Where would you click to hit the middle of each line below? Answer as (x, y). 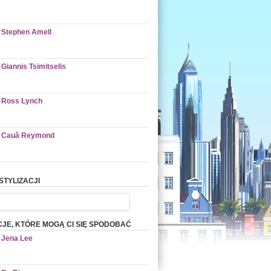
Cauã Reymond (28, 135)
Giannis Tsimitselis (34, 67)
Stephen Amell (26, 32)
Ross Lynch (22, 101)
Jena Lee (17, 238)
